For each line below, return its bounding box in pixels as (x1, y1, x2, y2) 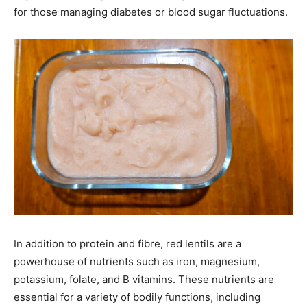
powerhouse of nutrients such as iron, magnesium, (14, 254, 260, 268)
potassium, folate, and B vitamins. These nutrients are (14, 272, 274, 286)
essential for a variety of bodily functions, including (14, 290, 260, 304)
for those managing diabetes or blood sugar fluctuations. (14, 5, 288, 19)
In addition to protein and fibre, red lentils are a (14, 236, 241, 250)
